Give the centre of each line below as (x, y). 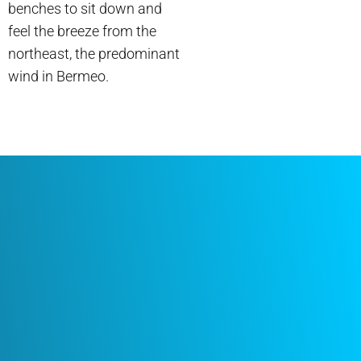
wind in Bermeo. (58, 76)
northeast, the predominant (94, 54)
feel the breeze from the (82, 31)
